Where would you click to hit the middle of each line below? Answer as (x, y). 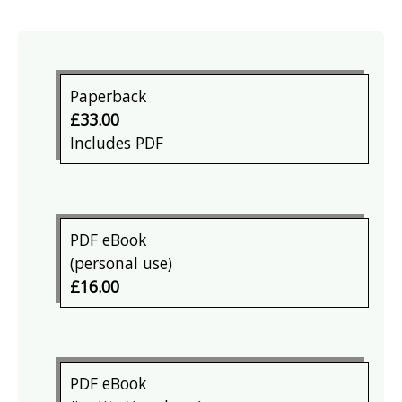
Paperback (109, 96)
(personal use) (122, 262)
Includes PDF (117, 142)
